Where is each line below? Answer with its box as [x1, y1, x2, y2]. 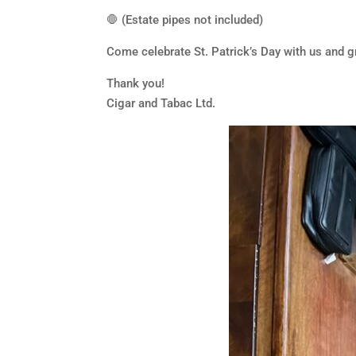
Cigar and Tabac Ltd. [106, 96, 216, 110]
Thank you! [106, 76, 165, 91]
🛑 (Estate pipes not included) [106, 13, 264, 27]
